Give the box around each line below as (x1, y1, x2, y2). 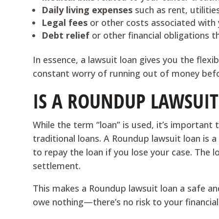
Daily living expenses (42, 4, 133, 16)
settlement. (33, 160, 81, 172)
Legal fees (42, 17, 88, 28)
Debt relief (42, 29, 90, 41)
